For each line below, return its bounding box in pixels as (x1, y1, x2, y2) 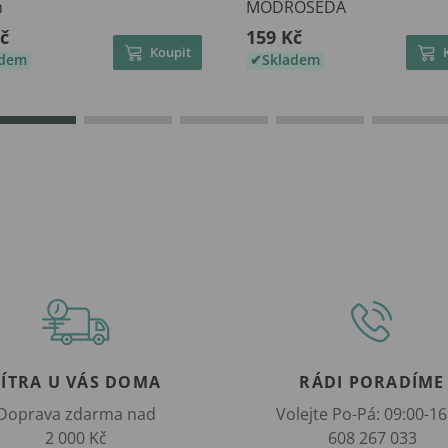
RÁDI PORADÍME (299, 371, 445, 394)
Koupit (150, 43, 191, 62)
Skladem (262, 50, 320, 70)
